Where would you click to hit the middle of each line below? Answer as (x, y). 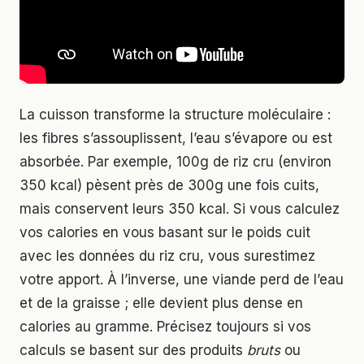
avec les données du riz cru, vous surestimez (167, 256)
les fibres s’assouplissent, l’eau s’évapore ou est (176, 138)
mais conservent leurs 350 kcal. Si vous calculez (180, 208)
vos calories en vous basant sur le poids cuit (165, 232)
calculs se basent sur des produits (133, 350)
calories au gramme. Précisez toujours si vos (165, 326)
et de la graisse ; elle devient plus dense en (161, 303)
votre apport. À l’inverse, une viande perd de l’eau (182, 279)
